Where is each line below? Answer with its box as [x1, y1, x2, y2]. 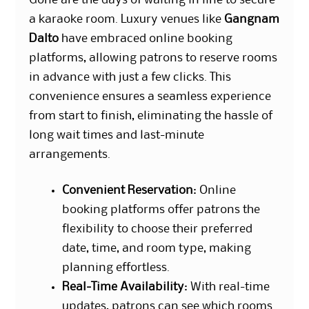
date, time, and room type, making [62, 242, 252, 254]
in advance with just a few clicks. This [29, 71, 232, 83]
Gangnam [224, 13, 280, 25]
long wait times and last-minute [29, 129, 205, 141]
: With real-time [184, 281, 270, 292]
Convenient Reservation [62, 184, 194, 196]
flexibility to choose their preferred [62, 223, 253, 235]
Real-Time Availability [62, 281, 185, 292]
